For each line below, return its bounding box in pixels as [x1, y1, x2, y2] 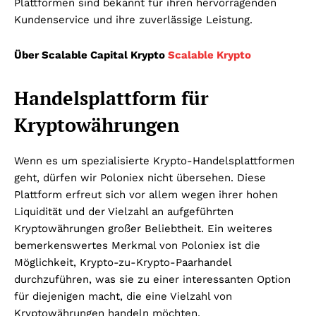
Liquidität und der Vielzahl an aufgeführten [14, 205, 233, 218]
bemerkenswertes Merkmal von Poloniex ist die [14, 238, 260, 252]
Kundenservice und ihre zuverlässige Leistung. [14, 13, 253, 26]
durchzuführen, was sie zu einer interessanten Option [14, 272, 291, 286]
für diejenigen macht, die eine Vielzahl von [14, 289, 232, 303]
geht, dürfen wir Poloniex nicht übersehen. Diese [14, 171, 266, 184]
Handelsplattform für [14, 85, 209, 111]
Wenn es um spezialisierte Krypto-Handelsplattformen [14, 154, 295, 167]
